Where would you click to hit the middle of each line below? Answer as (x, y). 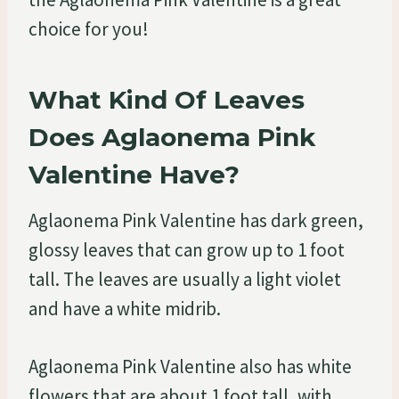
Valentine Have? (134, 174)
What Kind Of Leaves (167, 99)
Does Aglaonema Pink (172, 137)
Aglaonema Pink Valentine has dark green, (196, 220)
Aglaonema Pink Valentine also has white (190, 366)
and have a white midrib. (125, 308)
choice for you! (89, 28)
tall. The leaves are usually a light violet (185, 279)
